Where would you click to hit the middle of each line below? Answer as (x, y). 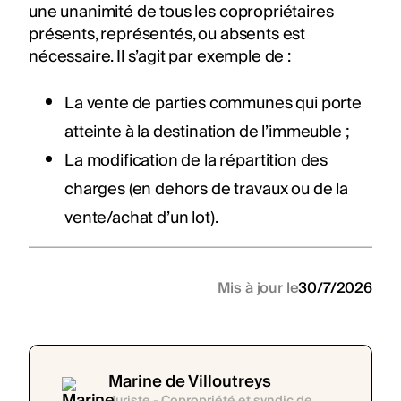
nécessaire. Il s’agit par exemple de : (160, 56)
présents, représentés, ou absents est (167, 34)
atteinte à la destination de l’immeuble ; (207, 132)
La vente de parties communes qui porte (213, 103)
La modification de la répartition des (196, 160)
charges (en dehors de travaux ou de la (206, 189)
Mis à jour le (258, 289)
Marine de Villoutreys (190, 382)
